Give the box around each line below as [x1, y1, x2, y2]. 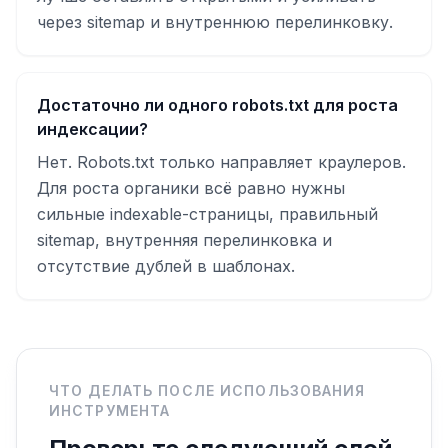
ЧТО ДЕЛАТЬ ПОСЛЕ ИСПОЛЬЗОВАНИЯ [49, 382, 366, 399]
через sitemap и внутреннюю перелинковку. [37, 12, 393, 32]
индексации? [37, 119, 148, 139]
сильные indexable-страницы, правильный [37, 204, 378, 224]
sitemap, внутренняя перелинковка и [37, 230, 332, 250]
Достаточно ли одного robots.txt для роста [37, 95, 398, 115]
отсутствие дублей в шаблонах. [37, 256, 295, 276]
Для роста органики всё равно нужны [37, 178, 345, 198]
